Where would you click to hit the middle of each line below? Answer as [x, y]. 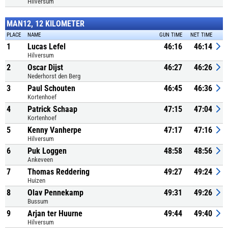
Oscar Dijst [45, 67]
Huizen [36, 180]
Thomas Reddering [59, 172]
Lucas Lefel [47, 47]
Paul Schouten [51, 88]
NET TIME [201, 35]
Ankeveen [40, 160]
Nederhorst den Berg [54, 76]
